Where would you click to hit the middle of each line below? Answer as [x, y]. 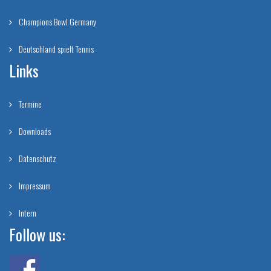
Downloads [34, 131]
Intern [27, 212]
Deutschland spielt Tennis [55, 48]
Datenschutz [37, 158]
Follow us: [37, 234]
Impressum [34, 185]
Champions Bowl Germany [57, 21]
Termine [29, 103]
